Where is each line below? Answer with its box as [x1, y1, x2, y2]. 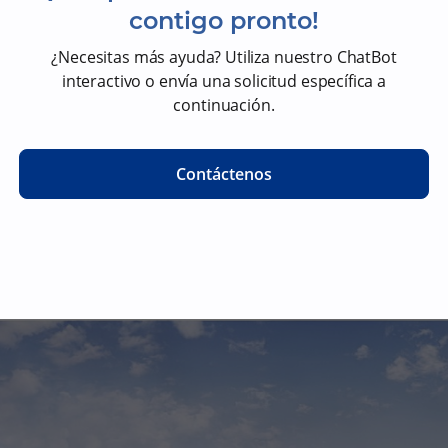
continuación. [173, 93, 275, 116]
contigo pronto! [129, 5, 319, 35]
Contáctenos [176, 162, 272, 185]
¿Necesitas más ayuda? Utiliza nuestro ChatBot [51, 45, 397, 68]
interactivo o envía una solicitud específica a [61, 69, 387, 92]
